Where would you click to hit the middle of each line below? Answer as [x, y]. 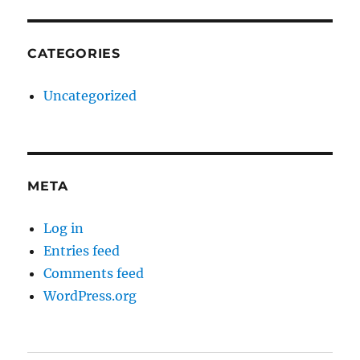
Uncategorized [90, 96]
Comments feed [94, 273]
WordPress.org [90, 296]
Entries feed [82, 251]
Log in [64, 228]
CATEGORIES [74, 53]
